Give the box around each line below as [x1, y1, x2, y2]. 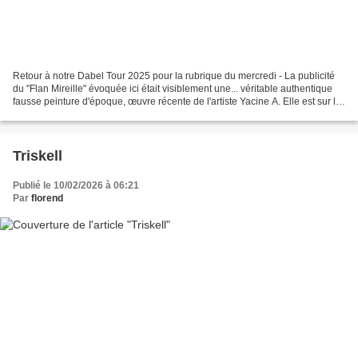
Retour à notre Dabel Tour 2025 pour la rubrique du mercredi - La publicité [13, 70, 335, 82]
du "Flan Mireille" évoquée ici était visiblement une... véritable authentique [13, 82, 332, 94]
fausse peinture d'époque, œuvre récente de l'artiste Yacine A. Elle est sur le [13, 95, 341, 107]
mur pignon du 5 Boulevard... [13, 108, 138, 120]
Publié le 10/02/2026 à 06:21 [13, 179, 139, 191]
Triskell [13, 147, 62, 164]
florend [31, 192, 63, 204]
